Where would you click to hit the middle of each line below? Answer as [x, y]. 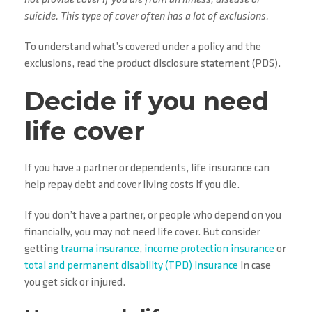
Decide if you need [147, 101]
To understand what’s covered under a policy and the [143, 48]
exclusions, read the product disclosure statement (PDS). [153, 64]
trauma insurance [100, 250]
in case [255, 266]
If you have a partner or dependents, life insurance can [147, 169]
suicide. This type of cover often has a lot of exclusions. [147, 17]
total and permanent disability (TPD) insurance [131, 266]
